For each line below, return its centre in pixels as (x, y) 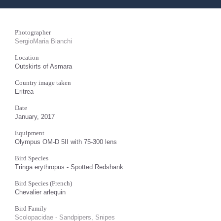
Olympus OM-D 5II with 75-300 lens (66, 142)
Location (27, 57)
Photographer (33, 32)
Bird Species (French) (43, 183)
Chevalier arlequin (40, 192)
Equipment (30, 133)
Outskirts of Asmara (43, 66)
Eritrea (24, 91)
